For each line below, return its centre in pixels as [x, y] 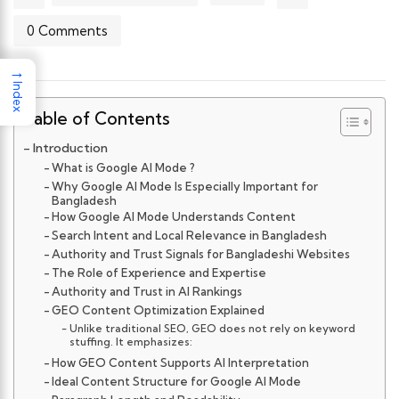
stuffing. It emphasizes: [130, 342]
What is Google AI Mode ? [124, 168]
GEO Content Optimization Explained [159, 310]
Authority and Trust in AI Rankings [147, 292]
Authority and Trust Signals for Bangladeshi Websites [201, 254]
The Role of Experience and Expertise [159, 273]
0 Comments [67, 31]
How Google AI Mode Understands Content [174, 217]
